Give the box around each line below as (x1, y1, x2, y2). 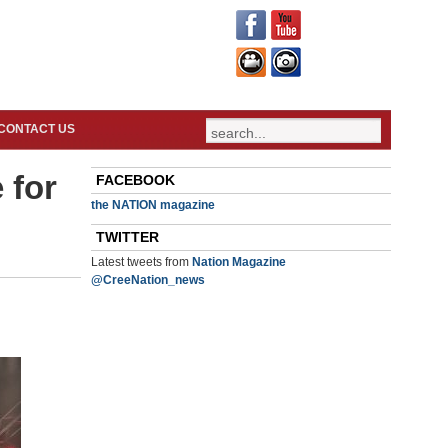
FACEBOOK (96, 172, 175, 188)
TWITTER (96, 229, 159, 245)
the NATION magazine (91, 198, 215, 212)
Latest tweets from (91, 255, 192, 269)
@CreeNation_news (91, 273, 205, 287)
